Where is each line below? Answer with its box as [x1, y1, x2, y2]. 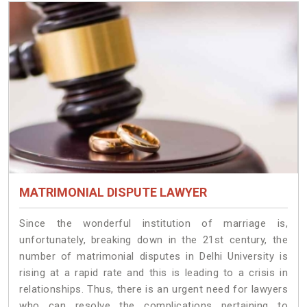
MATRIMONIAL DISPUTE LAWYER [19, 184, 207, 199]
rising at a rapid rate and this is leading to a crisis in [19, 266, 288, 279]
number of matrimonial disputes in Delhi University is [19, 249, 288, 262]
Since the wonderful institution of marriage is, [19, 217, 288, 230]
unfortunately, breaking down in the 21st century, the [19, 233, 288, 246]
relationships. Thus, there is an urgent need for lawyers [19, 282, 288, 295]
